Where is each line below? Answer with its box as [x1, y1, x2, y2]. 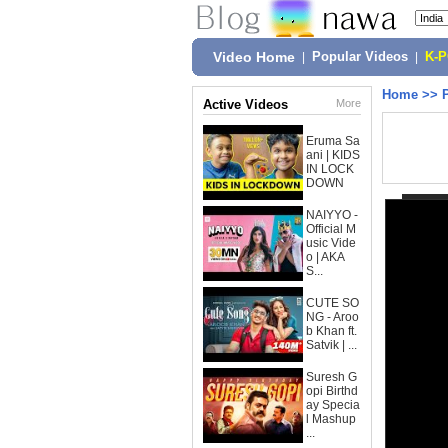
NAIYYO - [306, 208, 358, 222]
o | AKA [306, 250, 345, 264]
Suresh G [306, 370, 357, 384]
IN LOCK [306, 162, 354, 176]
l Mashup [306, 412, 356, 426]
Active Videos [203, 97, 288, 112]
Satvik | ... [306, 338, 357, 352]
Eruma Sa [306, 134, 360, 148]
